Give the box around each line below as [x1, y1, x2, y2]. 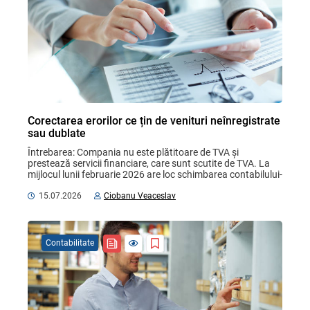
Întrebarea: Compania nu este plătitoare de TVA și [28, 147, 241, 158]
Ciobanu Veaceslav [104, 191, 176, 201]
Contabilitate [46, 238, 94, 248]
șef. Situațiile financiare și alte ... [28, 180, 165, 192]
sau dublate [28, 127, 86, 140]
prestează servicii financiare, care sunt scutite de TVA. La [28, 158, 272, 170]
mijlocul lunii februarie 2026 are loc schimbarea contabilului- [28, 169, 282, 181]
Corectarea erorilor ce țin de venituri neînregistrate [28, 114, 280, 128]
